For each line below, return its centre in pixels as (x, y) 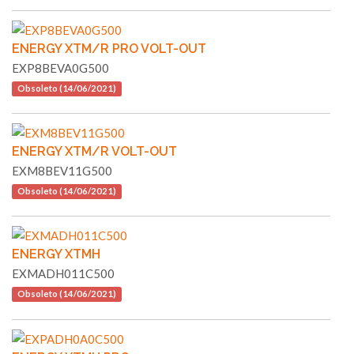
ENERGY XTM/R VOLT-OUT (94, 152)
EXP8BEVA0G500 (60, 68)
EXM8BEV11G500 (62, 171)
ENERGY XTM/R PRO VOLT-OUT (109, 49)
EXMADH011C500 (63, 274)
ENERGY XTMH (56, 254)
